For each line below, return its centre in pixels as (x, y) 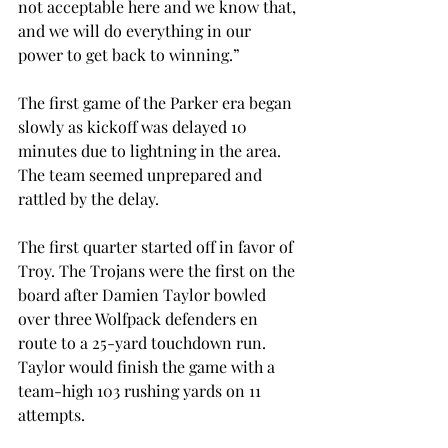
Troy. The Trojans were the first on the (158, 271)
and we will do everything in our (136, 31)
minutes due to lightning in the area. (151, 151)
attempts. (51, 415)
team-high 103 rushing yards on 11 (141, 391)
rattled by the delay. (88, 199)
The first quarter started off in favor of (157, 247)
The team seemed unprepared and (142, 175)
